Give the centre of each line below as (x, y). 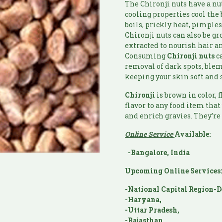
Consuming (146, 56)
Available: (193, 134)
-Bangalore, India (158, 153)
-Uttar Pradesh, (152, 210)
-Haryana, (143, 200)
